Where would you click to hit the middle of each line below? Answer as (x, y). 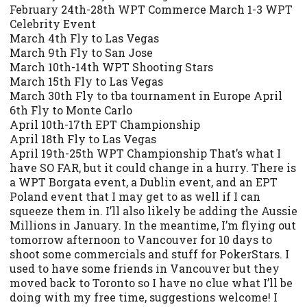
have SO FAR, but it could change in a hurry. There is (153, 168)
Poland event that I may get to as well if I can (135, 197)
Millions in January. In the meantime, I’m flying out (153, 225)
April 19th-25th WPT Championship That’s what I (145, 153)
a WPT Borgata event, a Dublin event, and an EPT (144, 182)
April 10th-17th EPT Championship (105, 125)
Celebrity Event (53, 24)
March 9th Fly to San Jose (81, 53)
